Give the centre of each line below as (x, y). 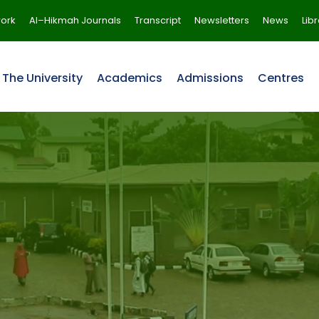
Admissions (210, 78)
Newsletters (222, 20)
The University (42, 78)
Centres (281, 78)
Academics (130, 78)
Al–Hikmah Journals (75, 20)
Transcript (158, 20)
